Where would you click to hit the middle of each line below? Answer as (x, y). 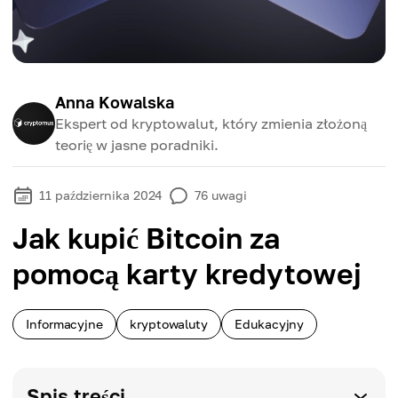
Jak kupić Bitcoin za (146, 238)
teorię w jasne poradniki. (137, 145)
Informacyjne (65, 324)
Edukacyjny (270, 324)
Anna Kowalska (115, 102)
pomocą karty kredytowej (187, 274)
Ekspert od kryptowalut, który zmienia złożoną (211, 123)
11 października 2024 (101, 195)
